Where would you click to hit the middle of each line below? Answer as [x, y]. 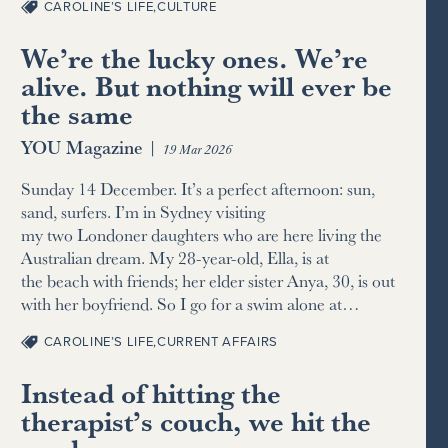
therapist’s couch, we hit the [196, 421]
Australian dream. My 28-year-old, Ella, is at [175, 257]
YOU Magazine [82, 147]
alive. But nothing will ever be [206, 86]
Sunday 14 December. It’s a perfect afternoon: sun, [198, 188]
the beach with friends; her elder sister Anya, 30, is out [208, 280]
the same [77, 114]
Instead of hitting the [151, 393]
